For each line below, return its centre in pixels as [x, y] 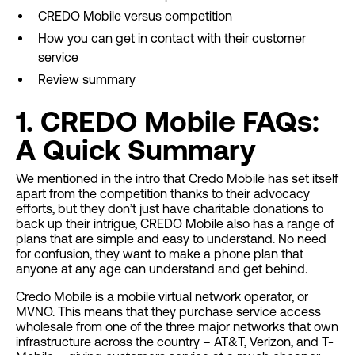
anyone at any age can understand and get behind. [163, 269]
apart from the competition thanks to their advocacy [163, 193]
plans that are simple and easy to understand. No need [171, 239]
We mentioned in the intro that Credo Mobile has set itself [177, 178]
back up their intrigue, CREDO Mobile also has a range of [175, 223]
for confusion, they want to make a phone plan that [160, 254]
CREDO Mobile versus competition [135, 16]
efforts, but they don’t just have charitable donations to [170, 208]
